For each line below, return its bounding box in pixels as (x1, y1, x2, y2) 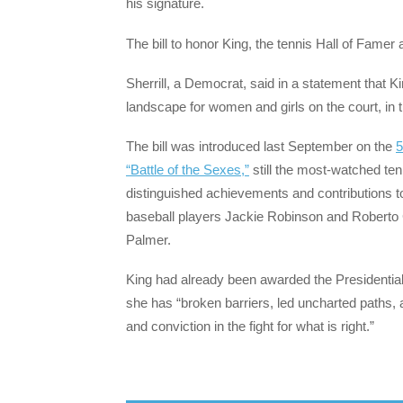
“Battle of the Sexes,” (126, 162, 249, 178)
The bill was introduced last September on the (126, 139, 396, 155)
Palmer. (126, 232, 171, 248)
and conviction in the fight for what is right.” (126, 318, 374, 335)
